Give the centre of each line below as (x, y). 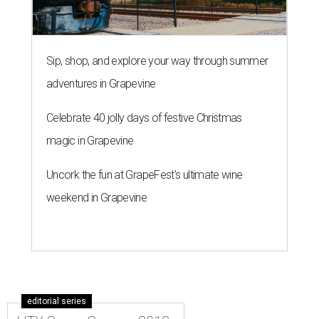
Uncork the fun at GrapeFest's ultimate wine (145, 174)
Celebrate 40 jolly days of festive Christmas (144, 117)
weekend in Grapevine (97, 197)
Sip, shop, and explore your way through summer (157, 61)
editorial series (57, 301)
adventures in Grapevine (101, 83)
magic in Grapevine (90, 140)
